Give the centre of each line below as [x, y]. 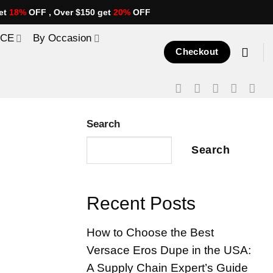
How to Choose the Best [150, 233]
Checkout [197, 51]
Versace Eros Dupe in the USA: [169, 250]
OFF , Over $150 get [70, 12]
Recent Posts [141, 203]
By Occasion [62, 38]
